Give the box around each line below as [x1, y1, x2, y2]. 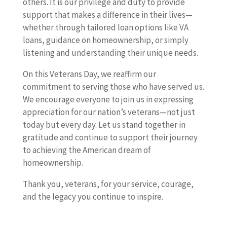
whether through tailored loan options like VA [22, 22, 188, 33]
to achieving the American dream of [22, 144, 151, 156]
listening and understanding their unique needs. [22, 47, 198, 59]
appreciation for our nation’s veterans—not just [22, 106, 195, 118]
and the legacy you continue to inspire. [22, 191, 163, 203]
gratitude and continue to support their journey [22, 132, 198, 143]
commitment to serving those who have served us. [22, 81, 204, 93]
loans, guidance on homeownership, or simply [22, 34, 188, 46]
